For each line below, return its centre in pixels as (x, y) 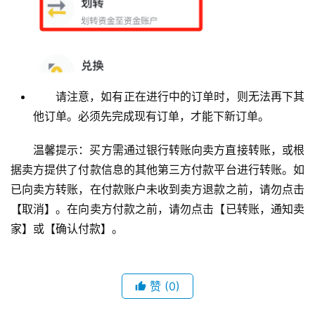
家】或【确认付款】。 (67, 228)
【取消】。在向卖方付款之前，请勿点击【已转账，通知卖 (157, 208)
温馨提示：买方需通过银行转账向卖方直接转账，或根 (169, 149)
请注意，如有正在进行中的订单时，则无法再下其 (180, 96)
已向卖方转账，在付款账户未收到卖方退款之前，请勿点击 (157, 189)
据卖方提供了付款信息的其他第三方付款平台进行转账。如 (157, 169)
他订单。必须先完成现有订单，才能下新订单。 (151, 116)
